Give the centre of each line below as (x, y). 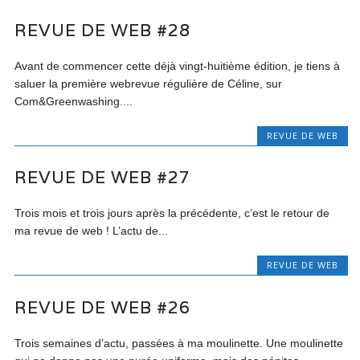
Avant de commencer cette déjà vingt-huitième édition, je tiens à (178, 66)
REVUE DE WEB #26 (103, 307)
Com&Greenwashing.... (74, 102)
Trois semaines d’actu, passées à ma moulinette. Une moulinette (179, 343)
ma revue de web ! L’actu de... (92, 231)
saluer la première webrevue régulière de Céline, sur (149, 84)
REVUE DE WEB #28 (103, 31)
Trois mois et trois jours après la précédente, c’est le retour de (172, 213)
